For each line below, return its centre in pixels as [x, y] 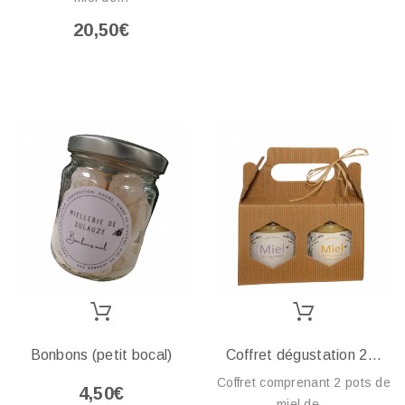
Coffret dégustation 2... [304, 354]
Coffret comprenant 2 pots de [304, 382]
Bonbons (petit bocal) [101, 354]
